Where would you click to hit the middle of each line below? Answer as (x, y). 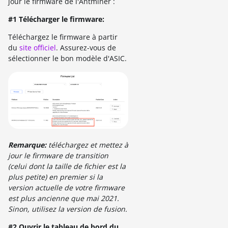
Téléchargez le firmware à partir (63, 37)
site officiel (38, 48)
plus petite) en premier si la (55, 177)
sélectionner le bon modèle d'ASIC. (67, 59)
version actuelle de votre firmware (66, 188)
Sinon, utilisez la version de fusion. (68, 209)
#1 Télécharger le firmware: (56, 19)
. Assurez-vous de (86, 48)
